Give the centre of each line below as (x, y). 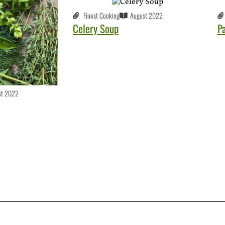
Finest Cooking (101, 16)
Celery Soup (96, 29)
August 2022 (146, 16)
